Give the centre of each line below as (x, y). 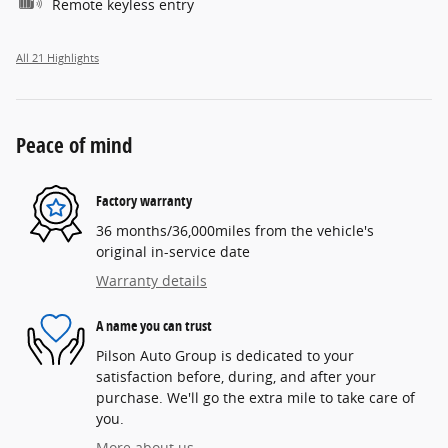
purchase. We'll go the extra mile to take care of (255, 397)
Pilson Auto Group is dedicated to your (225, 355)
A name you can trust (154, 326)
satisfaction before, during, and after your (236, 376)
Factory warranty (144, 201)
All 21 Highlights (57, 57)
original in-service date (173, 251)
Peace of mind (74, 144)
